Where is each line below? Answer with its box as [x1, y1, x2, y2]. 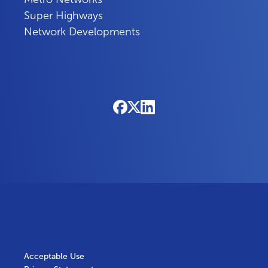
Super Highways [24, 10, 103, 22]
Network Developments [24, 26, 140, 38]
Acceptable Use [24, 252, 84, 261]
